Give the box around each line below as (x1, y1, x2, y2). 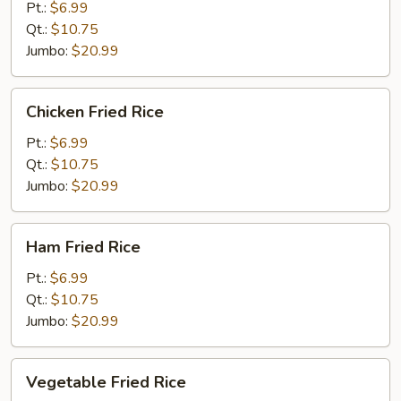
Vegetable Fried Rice (26, 371, 186, 393)
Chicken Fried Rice (26, 101, 164, 123)
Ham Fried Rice (26, 236, 141, 258)
